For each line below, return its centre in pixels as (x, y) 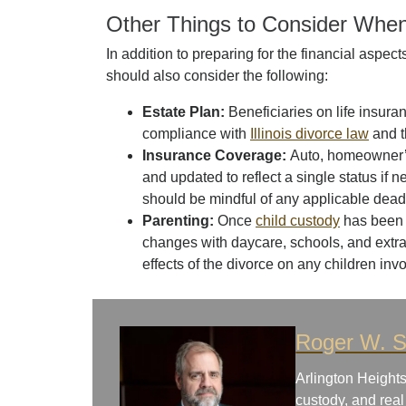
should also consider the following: (217, 76)
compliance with (196, 134)
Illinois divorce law (309, 134)
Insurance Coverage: (216, 155)
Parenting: (180, 221)
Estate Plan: (185, 112)
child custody (298, 221)
